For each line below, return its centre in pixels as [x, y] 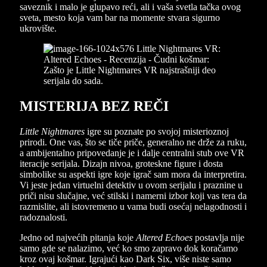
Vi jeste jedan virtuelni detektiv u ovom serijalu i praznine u [131, 185]
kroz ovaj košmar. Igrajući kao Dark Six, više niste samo [125, 259]
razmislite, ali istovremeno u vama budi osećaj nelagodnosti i [133, 206]
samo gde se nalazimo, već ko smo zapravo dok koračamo [129, 248]
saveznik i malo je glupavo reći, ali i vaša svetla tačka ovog [130, 7]
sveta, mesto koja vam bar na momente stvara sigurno [120, 17]
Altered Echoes [164, 237]
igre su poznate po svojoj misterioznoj [157, 131]
